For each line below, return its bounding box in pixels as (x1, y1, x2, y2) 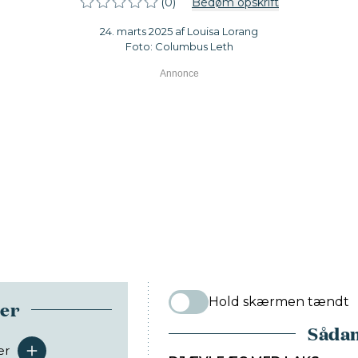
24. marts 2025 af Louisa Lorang (100, 25, 258, 38)
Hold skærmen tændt (209, 294, 350, 310)
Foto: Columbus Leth (125, 40, 233, 54)
